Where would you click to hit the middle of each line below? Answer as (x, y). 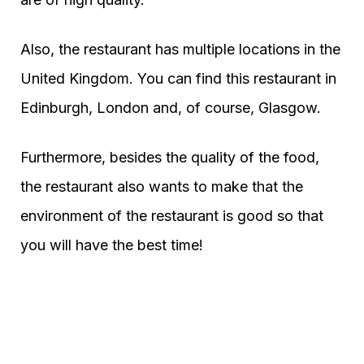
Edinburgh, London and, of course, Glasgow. (171, 107)
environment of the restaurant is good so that (172, 215)
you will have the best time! (112, 245)
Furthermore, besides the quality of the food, (170, 157)
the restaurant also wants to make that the (162, 186)
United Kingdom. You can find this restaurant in (178, 78)
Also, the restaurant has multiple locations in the (180, 49)
